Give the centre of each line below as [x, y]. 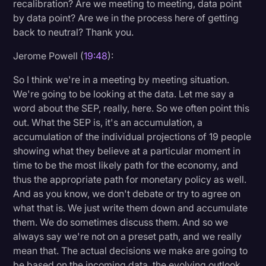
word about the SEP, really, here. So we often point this [132, 108]
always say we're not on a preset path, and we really [128, 236]
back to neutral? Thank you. [74, 32]
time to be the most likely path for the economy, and [126, 165]
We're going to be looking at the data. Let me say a [124, 94]
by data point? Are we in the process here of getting [126, 18]
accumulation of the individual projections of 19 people [132, 136]
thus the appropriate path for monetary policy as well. [130, 179]
